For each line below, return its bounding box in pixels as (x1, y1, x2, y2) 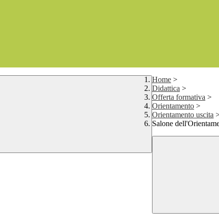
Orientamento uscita (152, 110, 214, 119)
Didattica (152, 84, 180, 93)
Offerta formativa (152, 93, 205, 102)
